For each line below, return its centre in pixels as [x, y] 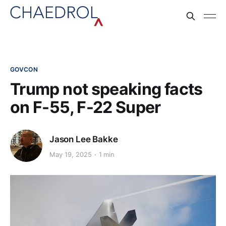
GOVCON [24, 69]
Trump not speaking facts [106, 89]
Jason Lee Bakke [84, 139]
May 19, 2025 [71, 155]
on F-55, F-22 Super [86, 107]
